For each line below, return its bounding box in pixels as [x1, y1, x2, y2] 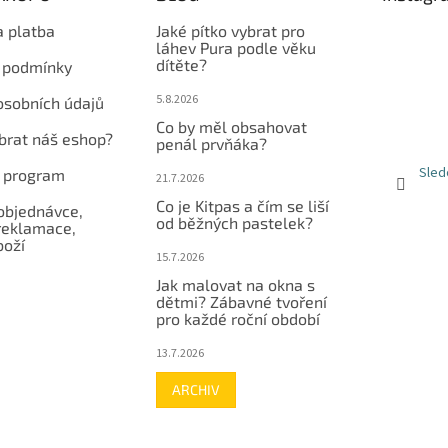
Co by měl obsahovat [155, 116, 307, 136]
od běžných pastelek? [155, 212, 313, 232]
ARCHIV [171, 380, 220, 398]
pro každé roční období [155, 308, 320, 328]
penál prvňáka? [155, 133, 267, 153]
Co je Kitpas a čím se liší [155, 195, 329, 215]
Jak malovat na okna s [155, 274, 315, 294]
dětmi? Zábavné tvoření [155, 291, 327, 311]
